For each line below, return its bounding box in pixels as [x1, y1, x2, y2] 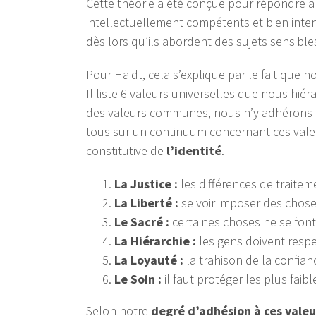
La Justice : [114, 176, 181, 193]
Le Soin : [114, 271, 164, 288]
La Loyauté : [114, 252, 186, 269]
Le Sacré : [114, 214, 172, 231]
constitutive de [86, 142, 166, 159]
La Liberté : [114, 195, 181, 212]
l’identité [166, 142, 221, 159]
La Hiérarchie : [114, 233, 199, 250]
